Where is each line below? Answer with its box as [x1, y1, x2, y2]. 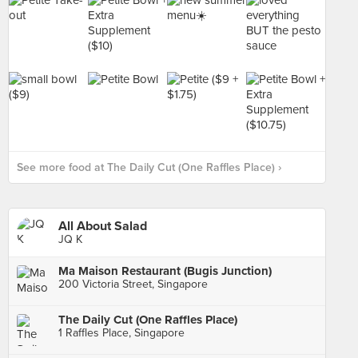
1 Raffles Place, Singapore [58, 326, 185, 340]
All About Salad [58, 218, 147, 234]
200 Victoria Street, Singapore [58, 277, 208, 291]
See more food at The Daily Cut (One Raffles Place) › [17, 161, 281, 174]
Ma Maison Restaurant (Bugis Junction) [58, 264, 272, 278]
